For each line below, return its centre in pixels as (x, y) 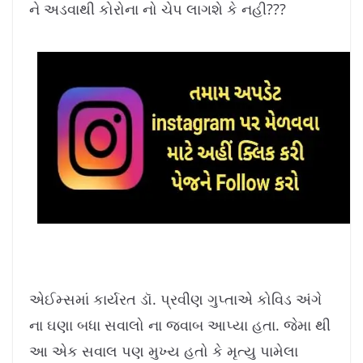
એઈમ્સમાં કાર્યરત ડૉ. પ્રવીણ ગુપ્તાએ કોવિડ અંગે (175, 299)
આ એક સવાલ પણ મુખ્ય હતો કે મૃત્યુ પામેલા (164, 351)
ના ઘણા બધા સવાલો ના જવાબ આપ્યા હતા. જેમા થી (180, 325)
